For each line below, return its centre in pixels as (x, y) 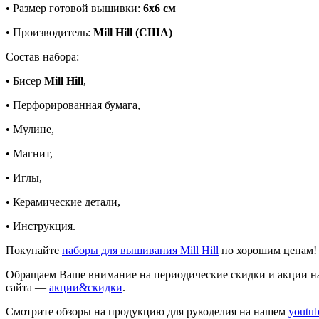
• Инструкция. (41, 226)
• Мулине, (30, 129)
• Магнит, (29, 153)
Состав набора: (42, 56)
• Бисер (25, 80)
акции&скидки (86, 287)
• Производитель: (49, 32)
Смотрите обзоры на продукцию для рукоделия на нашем (147, 311)
